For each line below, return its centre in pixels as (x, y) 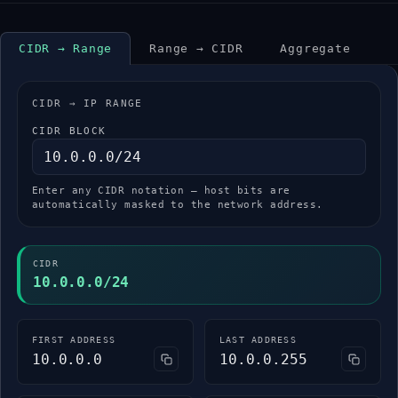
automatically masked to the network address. (178, 205)
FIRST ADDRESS (74, 340)
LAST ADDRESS (258, 340)
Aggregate (315, 49)
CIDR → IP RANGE (88, 104)
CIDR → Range (66, 49)
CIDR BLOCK (69, 131)
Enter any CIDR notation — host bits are (161, 191)
